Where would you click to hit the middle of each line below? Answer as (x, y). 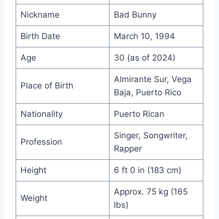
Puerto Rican (139, 114)
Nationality (41, 114)
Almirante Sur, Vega (153, 79)
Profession (41, 142)
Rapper (128, 149)
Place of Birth (47, 86)
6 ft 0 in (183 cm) (147, 170)
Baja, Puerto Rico (147, 93)
